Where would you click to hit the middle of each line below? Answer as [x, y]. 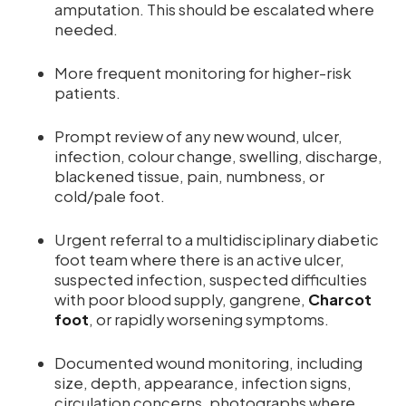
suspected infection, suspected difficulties [211, 280]
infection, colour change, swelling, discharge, [218, 157]
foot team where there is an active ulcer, [199, 260]
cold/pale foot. [110, 197]
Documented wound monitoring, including [208, 363]
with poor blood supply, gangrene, [181, 300]
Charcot [340, 300]
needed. [89, 30]
